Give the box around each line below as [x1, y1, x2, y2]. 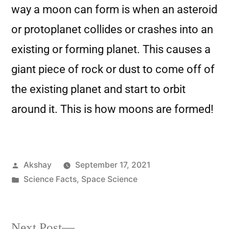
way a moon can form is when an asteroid [11, 3, 217, 16]
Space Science [81, 174, 138, 184]
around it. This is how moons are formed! [11, 103, 214, 116]
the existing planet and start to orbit [11, 83, 186, 96]
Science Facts [23, 174, 77, 184]
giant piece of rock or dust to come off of [11, 63, 215, 76]
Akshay [23, 160, 52, 170]
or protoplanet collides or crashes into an [11, 23, 213, 36]
